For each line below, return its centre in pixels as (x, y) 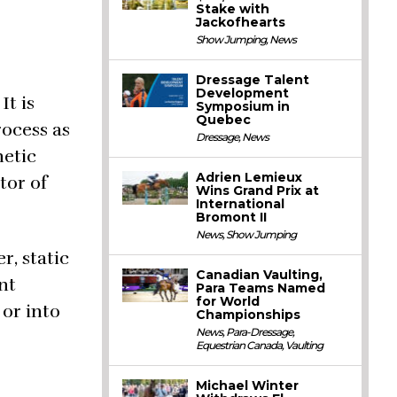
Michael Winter (248, 385)
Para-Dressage (260, 332)
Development (243, 93)
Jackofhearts (241, 22)
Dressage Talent (253, 80)
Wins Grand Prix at (258, 191)
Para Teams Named (261, 288)
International (241, 204)
